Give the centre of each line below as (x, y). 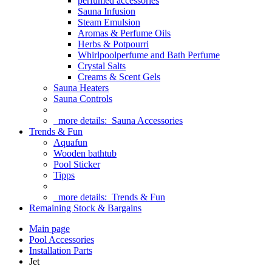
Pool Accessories (62, 240)
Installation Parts (61, 250)
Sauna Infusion (107, 11)
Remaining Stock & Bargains (85, 208)
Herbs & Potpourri (113, 44)
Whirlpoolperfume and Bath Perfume (149, 55)
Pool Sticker (77, 164)
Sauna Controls (83, 99)
